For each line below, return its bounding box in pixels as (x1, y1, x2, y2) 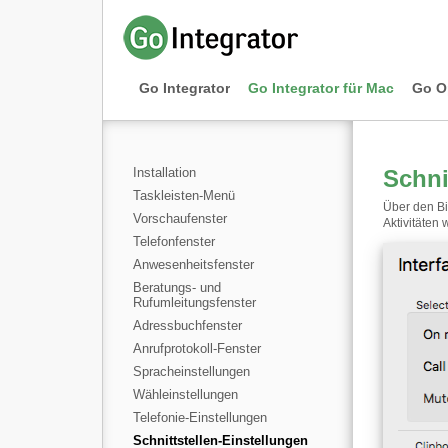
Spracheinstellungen (133, 364, 250, 379)
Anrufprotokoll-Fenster (133, 341, 261, 356)
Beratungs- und (133, 280, 221, 295)
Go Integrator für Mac (248, 80, 394, 96)
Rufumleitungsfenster (133, 295, 256, 310)
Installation (133, 165, 196, 180)
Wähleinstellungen (133, 387, 238, 402)
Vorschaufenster (133, 211, 227, 226)
